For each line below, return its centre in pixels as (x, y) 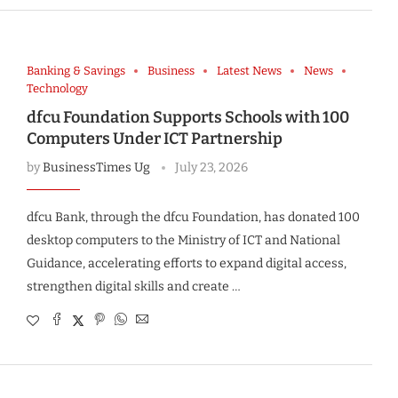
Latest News (249, 71)
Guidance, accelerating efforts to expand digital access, (186, 264)
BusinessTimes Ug (96, 168)
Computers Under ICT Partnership (154, 139)
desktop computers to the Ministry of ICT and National (183, 241)
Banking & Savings (76, 71)
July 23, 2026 (211, 168)
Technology (57, 89)
